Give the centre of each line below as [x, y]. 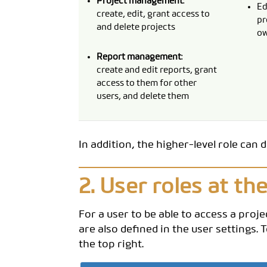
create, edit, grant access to [153, 14]
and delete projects [136, 27]
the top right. [111, 244]
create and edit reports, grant [156, 70]
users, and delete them [142, 96]
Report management [139, 57]
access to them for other [146, 83]
